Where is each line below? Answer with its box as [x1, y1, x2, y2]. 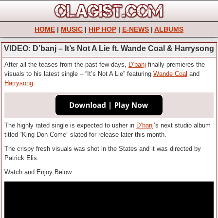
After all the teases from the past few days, [4, 61, 128, 69]
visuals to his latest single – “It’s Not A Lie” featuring [4, 70, 153, 78]
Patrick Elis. [4, 154, 39, 162]
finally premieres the [146, 61, 205, 69]
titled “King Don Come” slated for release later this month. [4, 130, 166, 138]
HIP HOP [89, 25, 116, 34]
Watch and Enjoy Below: [4, 168, 73, 176]
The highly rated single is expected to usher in [4, 121, 136, 129]
